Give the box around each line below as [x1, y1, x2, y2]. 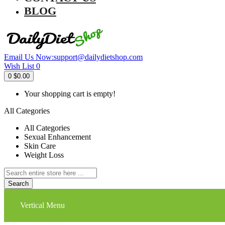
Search [8, 180, 29, 188]
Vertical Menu [20, 201, 65, 210]
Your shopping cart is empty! [24, 89, 116, 98]
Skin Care [24, 142, 56, 151]
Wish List [4, 62, 34, 71]
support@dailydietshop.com [54, 53, 143, 62]
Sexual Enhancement [24, 133, 91, 142]
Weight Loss [24, 151, 64, 160]
